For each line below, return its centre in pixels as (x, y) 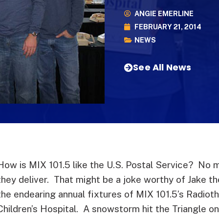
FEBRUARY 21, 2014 (168, 27)
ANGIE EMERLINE (164, 13)
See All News (162, 67)
